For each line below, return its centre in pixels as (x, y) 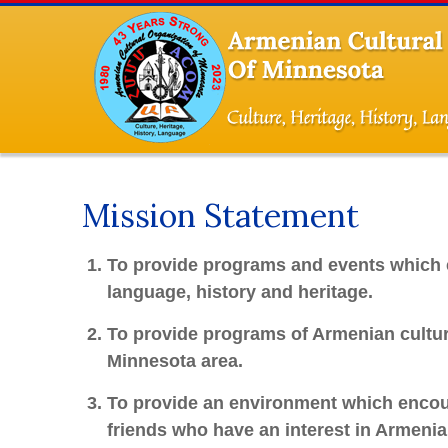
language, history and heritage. (240, 292)
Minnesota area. (175, 361)
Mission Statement (220, 215)
